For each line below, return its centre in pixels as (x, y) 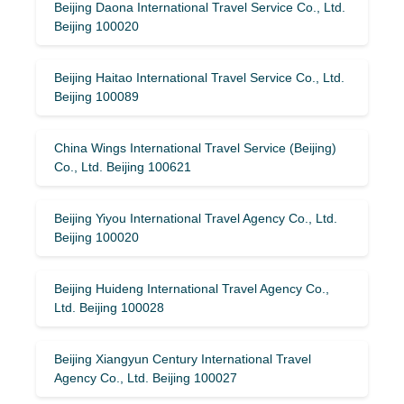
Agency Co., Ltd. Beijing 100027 (146, 377)
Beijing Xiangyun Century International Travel (183, 358)
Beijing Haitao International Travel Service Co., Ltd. (199, 77)
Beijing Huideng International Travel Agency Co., (192, 288)
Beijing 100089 (96, 96)
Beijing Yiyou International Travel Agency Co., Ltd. (196, 218)
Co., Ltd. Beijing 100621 (123, 166)
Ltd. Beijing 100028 (109, 307)
